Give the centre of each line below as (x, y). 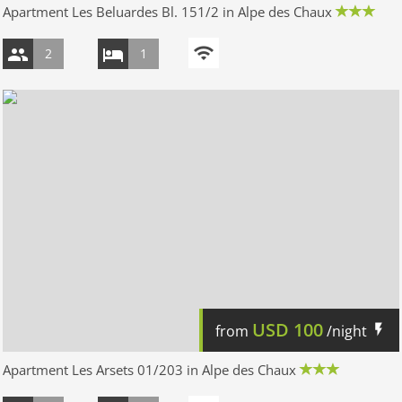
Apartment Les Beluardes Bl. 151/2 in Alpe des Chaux (167, 11)
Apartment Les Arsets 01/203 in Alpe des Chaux (149, 369)
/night (347, 331)
